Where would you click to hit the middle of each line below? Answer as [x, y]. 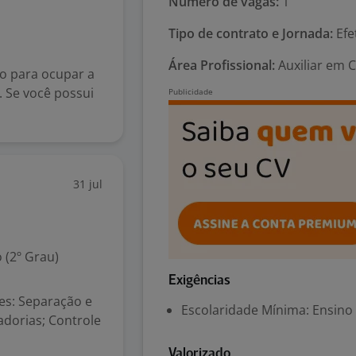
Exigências [199, 281]
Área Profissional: [222, 65]
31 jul [88, 184]
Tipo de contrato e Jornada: [251, 33]
